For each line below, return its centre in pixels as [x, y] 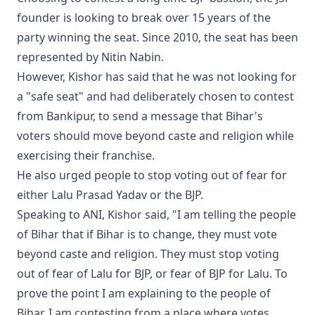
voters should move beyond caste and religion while [155, 136]
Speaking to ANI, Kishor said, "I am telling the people [156, 215]
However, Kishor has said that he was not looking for [157, 77]
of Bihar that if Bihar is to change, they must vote [147, 234]
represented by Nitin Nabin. [90, 57]
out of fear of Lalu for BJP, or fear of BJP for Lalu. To [152, 274]
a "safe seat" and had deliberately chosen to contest [155, 97]
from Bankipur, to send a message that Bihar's [140, 116]
